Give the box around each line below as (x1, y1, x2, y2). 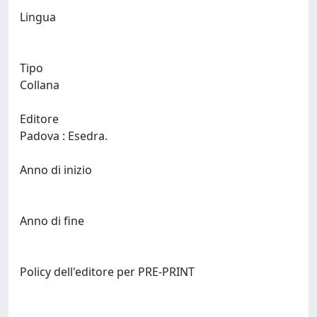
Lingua (20, 9, 56, 25)
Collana (20, 77, 59, 93)
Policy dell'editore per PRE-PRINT (20, 264, 195, 279)
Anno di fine (20, 213, 84, 229)
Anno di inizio (20, 162, 92, 178)
